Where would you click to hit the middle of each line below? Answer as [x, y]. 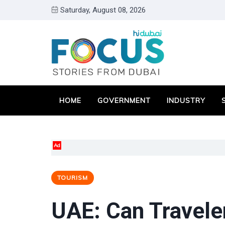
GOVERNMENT [124, 100]
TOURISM [73, 178]
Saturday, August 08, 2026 [103, 10]
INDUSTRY [186, 100]
